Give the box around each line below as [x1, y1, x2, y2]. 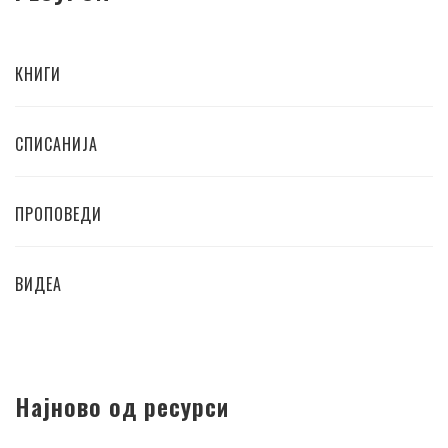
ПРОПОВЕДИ [15, 202, 102, 227]
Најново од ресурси [15, 388, 229, 425]
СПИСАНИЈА [15, 132, 98, 157]
